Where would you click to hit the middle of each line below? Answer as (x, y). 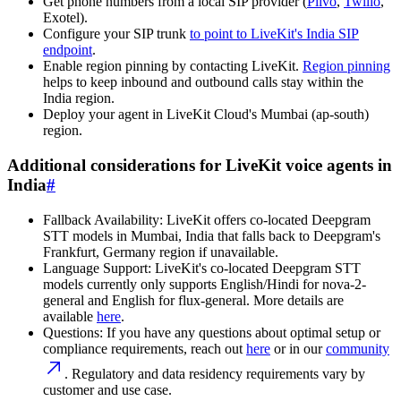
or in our (298, 348)
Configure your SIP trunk (116, 34)
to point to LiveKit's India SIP (274, 34)
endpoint (68, 50)
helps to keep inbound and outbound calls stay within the (203, 82)
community (358, 348)
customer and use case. (107, 389)
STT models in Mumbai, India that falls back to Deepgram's (212, 235)
